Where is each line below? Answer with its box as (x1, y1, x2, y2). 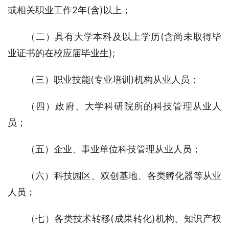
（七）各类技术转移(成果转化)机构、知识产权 (26, 213, 221, 224)
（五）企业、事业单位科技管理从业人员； (26, 144, 201, 154)
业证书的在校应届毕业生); (8, 48, 115, 58)
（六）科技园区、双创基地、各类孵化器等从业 (26, 170, 221, 181)
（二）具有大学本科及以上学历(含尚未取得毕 (26, 31, 221, 42)
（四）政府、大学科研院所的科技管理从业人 (26, 101, 221, 111)
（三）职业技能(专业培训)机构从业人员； (26, 74, 199, 85)
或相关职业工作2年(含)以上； (8, 5, 131, 15)
